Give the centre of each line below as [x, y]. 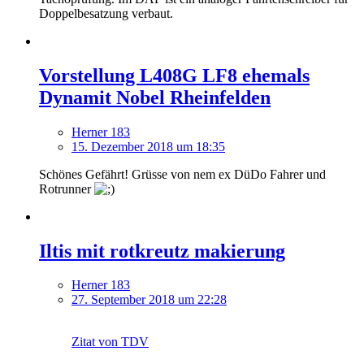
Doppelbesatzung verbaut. [106, 13]
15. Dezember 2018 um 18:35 [148, 146]
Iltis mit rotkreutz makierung [162, 251]
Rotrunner [67, 188]
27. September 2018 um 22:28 [149, 300]
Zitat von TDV [110, 342]
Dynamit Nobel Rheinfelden [155, 97]
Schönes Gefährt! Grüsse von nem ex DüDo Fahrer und [182, 174]
